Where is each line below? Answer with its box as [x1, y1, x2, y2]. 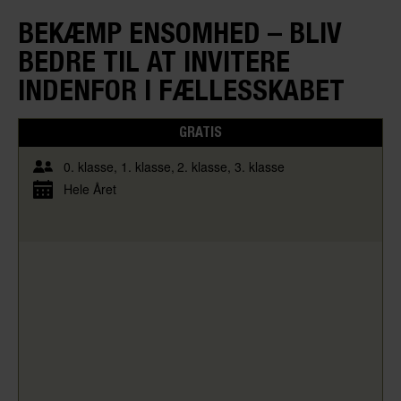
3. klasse [234, 157, 285, 175]
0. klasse [64, 157, 114, 175]
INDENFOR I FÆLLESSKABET [18, 72, 345, 107]
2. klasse [177, 157, 227, 175]
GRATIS [179, 124, 222, 141]
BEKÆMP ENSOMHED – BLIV [18, 14, 342, 49]
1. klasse [120, 157, 171, 175]
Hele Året [64, 179, 116, 198]
